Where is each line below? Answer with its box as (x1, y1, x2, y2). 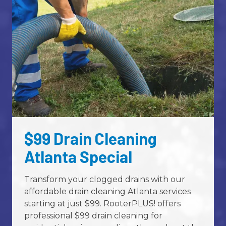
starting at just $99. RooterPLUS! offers (24, 198, 181, 208)
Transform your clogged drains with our (24, 174, 185, 184)
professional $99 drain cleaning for (24, 210, 162, 220)
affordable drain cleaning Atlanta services (24, 186, 191, 196)
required (181, 78, 210, 87)
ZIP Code (16, 77, 53, 87)
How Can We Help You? (16, 169, 112, 179)
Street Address (16, 30, 76, 40)
